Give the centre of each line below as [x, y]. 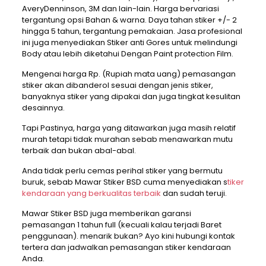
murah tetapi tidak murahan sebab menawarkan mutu [127, 140]
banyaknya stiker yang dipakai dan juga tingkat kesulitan [131, 97]
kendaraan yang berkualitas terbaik [91, 194]
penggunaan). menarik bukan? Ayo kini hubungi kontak [128, 236]
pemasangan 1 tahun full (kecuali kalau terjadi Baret [121, 225]
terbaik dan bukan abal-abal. [79, 151]
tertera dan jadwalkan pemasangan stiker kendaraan [126, 248]
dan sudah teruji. [194, 194]
